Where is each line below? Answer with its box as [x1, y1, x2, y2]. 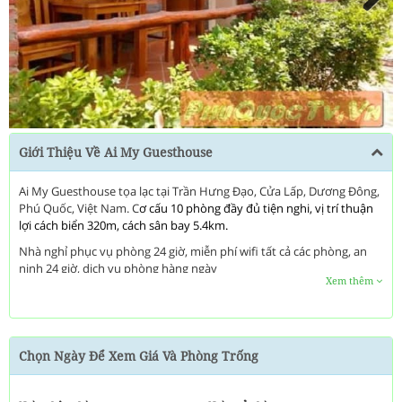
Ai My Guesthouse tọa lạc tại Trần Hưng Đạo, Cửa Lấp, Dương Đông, [19, 183, 380, 199]
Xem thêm [326, 274, 376, 287]
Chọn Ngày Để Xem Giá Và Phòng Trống [19, 347, 258, 364]
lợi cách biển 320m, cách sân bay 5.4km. [19, 217, 228, 233]
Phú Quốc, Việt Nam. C [19, 200, 139, 216]
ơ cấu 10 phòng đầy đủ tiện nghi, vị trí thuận [139, 200, 373, 216]
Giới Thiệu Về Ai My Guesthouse [19, 144, 213, 161]
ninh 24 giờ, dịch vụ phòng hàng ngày [19, 260, 217, 276]
